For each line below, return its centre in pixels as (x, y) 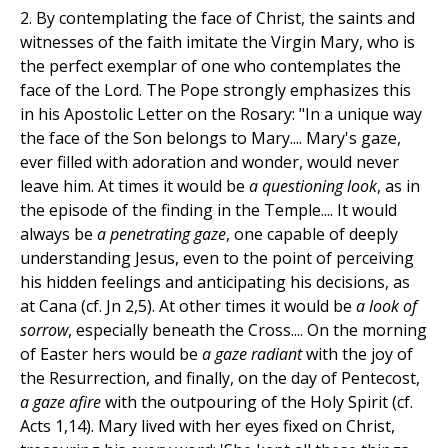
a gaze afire (62, 402)
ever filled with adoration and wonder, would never (209, 162)
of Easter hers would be (111, 354)
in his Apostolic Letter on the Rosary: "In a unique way (221, 114)
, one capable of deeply (312, 234)
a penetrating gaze (159, 234)
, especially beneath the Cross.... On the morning (247, 330)
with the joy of (359, 354)
